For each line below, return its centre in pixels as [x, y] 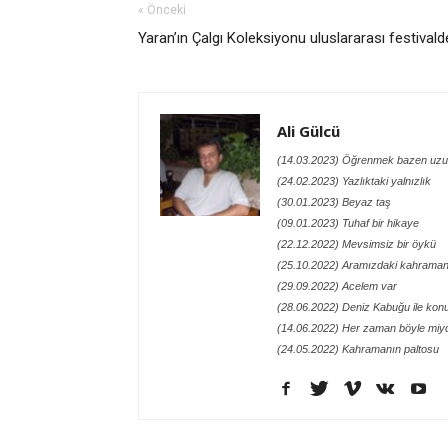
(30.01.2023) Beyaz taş [334, 202]
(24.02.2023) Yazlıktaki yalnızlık [354, 181]
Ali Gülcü [308, 131]
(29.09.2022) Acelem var [337, 286]
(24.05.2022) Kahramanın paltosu [358, 349]
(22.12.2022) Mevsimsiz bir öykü [356, 244]
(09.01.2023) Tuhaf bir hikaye [348, 223]
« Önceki [162, 10]
